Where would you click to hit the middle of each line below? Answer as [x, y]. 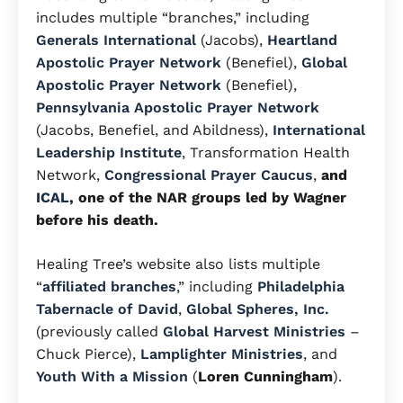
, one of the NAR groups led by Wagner [208, 197]
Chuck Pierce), [88, 354]
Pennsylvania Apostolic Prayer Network [178, 107]
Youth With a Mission [112, 376]
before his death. [102, 219]
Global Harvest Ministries [254, 331]
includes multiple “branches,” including [173, 17]
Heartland [302, 40]
